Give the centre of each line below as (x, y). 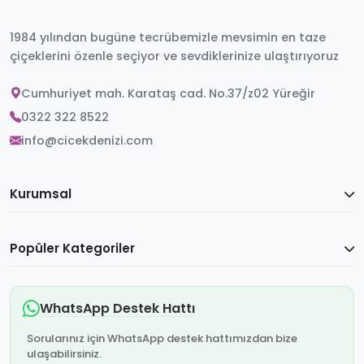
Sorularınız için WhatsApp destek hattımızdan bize (162, 339)
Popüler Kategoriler (72, 249)
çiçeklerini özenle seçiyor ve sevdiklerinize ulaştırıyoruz (174, 56)
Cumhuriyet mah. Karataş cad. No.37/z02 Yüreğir (168, 94)
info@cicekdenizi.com (87, 141)
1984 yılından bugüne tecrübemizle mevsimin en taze (168, 38)
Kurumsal (41, 194)
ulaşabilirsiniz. (64, 354)
